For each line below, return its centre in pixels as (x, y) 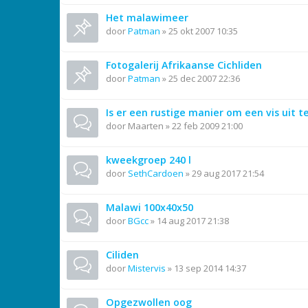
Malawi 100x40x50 (150, 207)
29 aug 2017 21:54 (228, 173)
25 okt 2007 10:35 (203, 31)
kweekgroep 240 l (148, 160)
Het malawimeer (147, 18)
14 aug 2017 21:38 (193, 221)
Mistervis (147, 268)
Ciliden (122, 255)
